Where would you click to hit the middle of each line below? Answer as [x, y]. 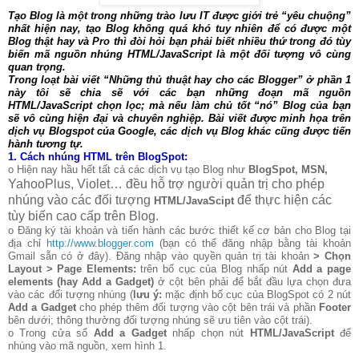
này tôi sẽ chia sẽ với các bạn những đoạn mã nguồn [179, 92]
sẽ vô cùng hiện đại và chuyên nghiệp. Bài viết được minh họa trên [179, 118]
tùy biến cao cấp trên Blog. [83, 216]
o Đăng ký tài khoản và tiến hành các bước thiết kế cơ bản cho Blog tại [179, 230]
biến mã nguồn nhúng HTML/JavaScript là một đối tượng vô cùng [179, 54]
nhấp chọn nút [208, 333]
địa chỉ [27, 243]
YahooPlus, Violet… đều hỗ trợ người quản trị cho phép [166, 184]
